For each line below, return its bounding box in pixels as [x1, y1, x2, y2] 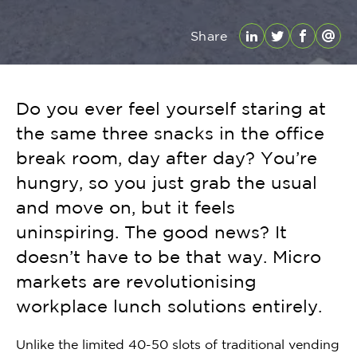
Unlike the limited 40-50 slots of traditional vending [16, 337, 339, 351]
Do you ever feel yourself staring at [16, 99, 326, 118]
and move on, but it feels [16, 198, 235, 217]
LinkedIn [250, 37, 308, 52]
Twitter [276, 37, 323, 52]
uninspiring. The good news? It [16, 222, 287, 241]
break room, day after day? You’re [16, 148, 317, 167]
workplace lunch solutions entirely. [16, 296, 322, 316]
